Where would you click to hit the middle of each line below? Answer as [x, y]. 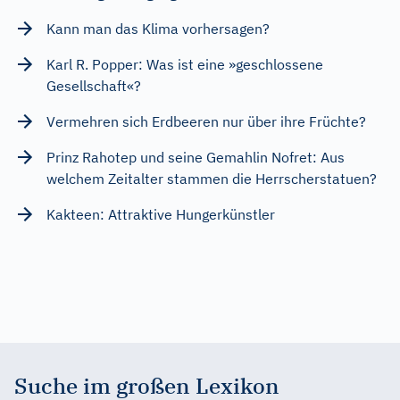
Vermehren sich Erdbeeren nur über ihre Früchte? [206, 121]
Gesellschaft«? [94, 85]
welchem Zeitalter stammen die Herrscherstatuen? [212, 178]
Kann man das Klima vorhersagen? [158, 28]
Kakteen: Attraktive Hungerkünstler [161, 214]
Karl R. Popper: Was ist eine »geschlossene [185, 64]
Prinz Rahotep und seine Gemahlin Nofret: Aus [196, 157]
